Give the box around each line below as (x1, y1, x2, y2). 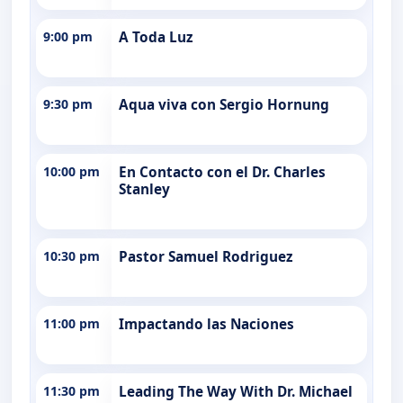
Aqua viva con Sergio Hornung (119, 94, 329, 114)
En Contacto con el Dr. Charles (119, 162, 326, 182)
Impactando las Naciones (119, 314, 294, 334)
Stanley (119, 179, 170, 199)
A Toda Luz (119, 27, 193, 47)
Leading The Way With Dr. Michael (119, 381, 353, 401)
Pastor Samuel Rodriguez (119, 246, 293, 266)
